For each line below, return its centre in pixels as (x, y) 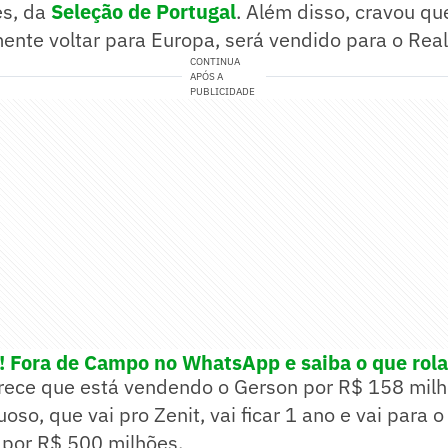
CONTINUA (215, 62)
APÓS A (207, 77)
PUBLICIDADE (223, 92)
